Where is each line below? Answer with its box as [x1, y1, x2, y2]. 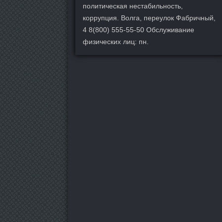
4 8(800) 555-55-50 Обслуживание [83, 25, 194, 34]
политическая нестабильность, [83, 1, 183, 10]
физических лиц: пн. [83, 37, 149, 46]
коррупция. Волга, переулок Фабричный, [83, 13, 216, 22]
